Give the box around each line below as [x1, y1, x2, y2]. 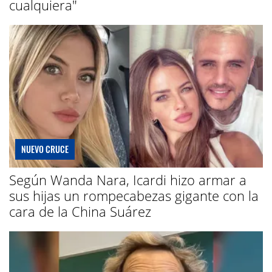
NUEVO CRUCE [21, 143, 69, 156]
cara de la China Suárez [9, 202, 151, 221]
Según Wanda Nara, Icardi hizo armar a [9, 171, 246, 189]
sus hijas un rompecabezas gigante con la [9, 186, 259, 205]
